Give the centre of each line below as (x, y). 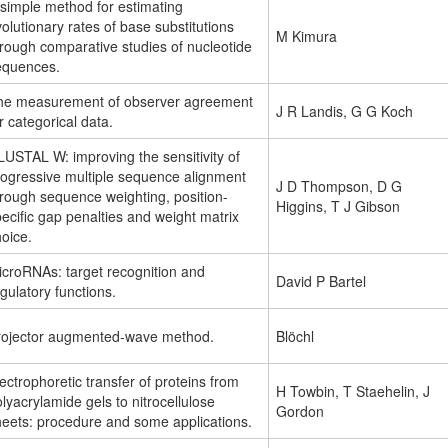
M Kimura (306, 36)
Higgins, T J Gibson (338, 206)
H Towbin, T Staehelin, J (353, 391)
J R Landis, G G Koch (344, 111)
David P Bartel (321, 281)
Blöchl (295, 336)
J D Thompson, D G (339, 186)
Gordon (300, 411)
